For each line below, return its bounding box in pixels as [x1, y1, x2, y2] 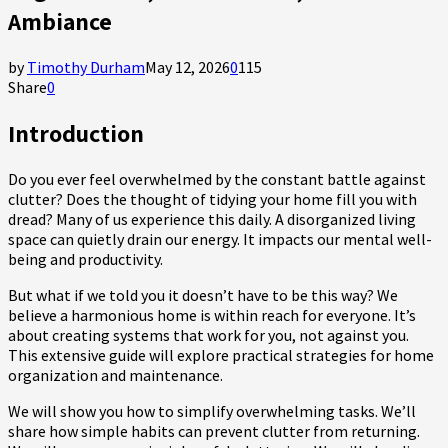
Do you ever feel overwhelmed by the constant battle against [8, 168, 426, 189]
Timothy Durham [27, 56, 145, 77]
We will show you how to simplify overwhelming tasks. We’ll [8, 400, 416, 421]
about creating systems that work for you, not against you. [8, 324, 409, 345]
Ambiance [8, 4, 112, 37]
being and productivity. [8, 248, 163, 269]
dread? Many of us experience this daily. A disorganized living [8, 208, 416, 229]
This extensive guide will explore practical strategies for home [8, 344, 434, 365]
